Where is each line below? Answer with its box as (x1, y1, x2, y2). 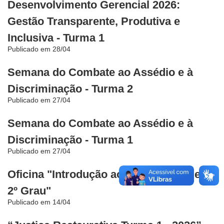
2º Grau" (7, 184, 51, 197)
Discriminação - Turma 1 (7, 133, 133, 146)
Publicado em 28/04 (7, 45, 70, 53)
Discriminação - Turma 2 (7, 82, 133, 95)
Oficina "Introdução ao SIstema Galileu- (7, 168, 210, 181)
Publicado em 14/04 (7, 198, 70, 206)
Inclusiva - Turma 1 (7, 31, 104, 44)
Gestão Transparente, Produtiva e (7, 15, 180, 28)
